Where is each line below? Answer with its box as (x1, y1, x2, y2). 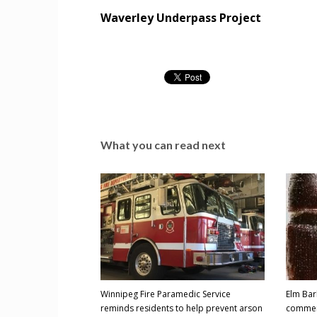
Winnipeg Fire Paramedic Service (100, 287, 231, 300)
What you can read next (100, 138, 226, 151)
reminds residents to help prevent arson (100, 301, 263, 314)
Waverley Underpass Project (100, 10, 261, 25)
